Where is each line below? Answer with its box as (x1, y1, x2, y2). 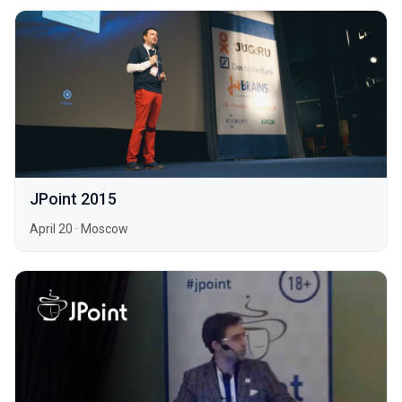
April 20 (30, 222, 73, 237)
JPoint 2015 (30, 189, 117, 209)
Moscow (81, 222, 128, 237)
